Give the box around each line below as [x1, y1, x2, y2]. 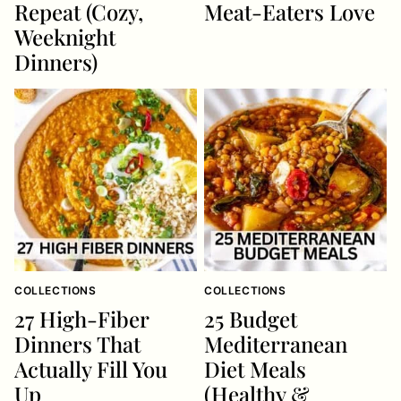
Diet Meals [204, 354, 306, 383]
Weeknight [14, 22, 115, 51]
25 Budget [204, 304, 297, 333]
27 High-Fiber [14, 304, 149, 333]
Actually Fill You [14, 354, 167, 383]
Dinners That [14, 329, 141, 358]
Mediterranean [204, 329, 347, 358]
